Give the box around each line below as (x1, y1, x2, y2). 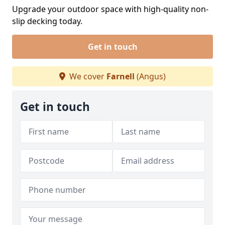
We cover (67, 71, 106, 82)
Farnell (106, 71, 135, 82)
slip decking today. (12, 16, 82, 27)
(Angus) (135, 71, 166, 82)
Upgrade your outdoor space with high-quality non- (12, 4, 208, 15)
